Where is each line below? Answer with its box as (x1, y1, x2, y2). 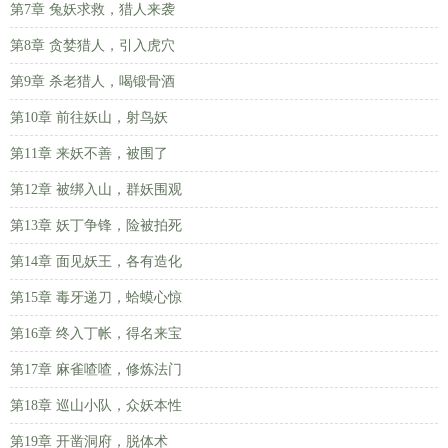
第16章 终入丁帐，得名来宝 (10, 326, 182, 341)
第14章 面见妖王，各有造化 (10, 254, 182, 269)
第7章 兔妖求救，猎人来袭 (10, 2, 175, 17)
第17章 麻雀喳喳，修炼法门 (10, 362, 182, 377)
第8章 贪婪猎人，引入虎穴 (10, 38, 175, 53)
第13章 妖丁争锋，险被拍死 (10, 218, 182, 233)
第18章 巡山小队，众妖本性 (10, 398, 182, 413)
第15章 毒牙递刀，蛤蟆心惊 (10, 290, 182, 305)
